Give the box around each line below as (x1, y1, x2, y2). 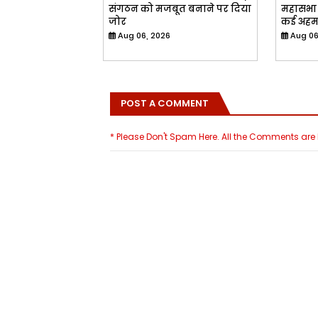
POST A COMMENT (120, 96, 209, 110)
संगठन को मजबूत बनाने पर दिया (108, 1, 251, 16)
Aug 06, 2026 (117, 29, 170, 41)
